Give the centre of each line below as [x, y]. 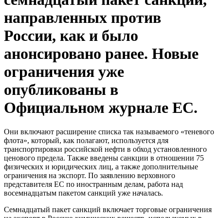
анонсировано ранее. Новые [101, 54]
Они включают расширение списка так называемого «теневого [109, 131]
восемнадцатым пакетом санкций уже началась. [83, 193]
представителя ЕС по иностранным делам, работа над [93, 184]
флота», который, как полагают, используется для [86, 140]
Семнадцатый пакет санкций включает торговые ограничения [108, 209]
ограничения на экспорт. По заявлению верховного [90, 175]
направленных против [82, 18]
